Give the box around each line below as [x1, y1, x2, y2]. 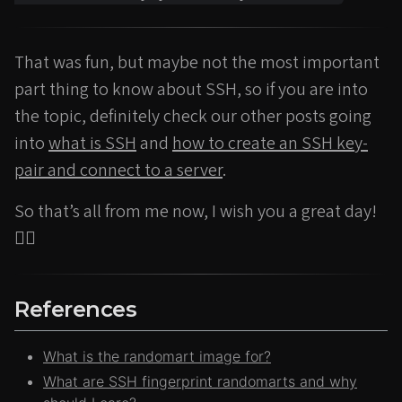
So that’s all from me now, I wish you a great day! [14, 199, 377, 225]
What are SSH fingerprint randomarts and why [43, 371, 357, 390]
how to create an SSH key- [172, 131, 368, 157]
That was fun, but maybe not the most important [14, 50, 380, 76]
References [14, 296, 136, 323]
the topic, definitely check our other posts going [14, 104, 371, 130]
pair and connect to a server [14, 158, 223, 184]
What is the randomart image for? [43, 346, 271, 365]
